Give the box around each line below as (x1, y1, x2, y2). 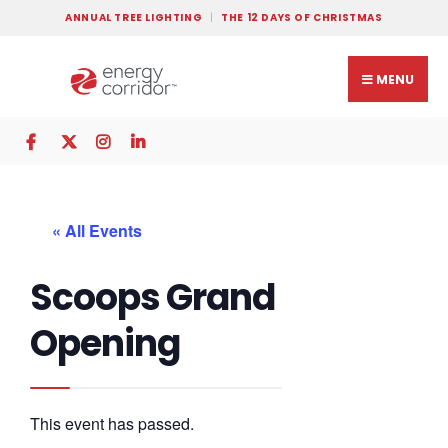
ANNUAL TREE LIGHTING (65, 10, 203, 25)
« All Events (52, 219, 142, 242)
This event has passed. (30, 412, 194, 435)
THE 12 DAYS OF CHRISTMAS (221, 10, 383, 25)
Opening (30, 318, 180, 369)
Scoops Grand (30, 272, 276, 323)
